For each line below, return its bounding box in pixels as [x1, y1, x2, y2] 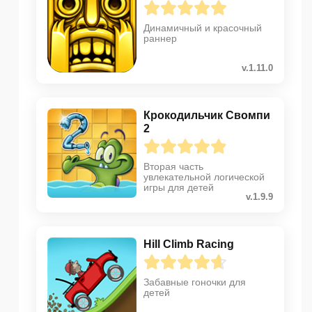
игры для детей [143, 182, 214, 194]
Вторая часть [143, 161, 203, 173]
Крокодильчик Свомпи [143, 109, 270, 122]
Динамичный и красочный [143, 22, 262, 34]
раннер [143, 33, 177, 45]
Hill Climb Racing [143, 238, 234, 251]
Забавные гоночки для [143, 276, 246, 288]
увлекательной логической [143, 171, 265, 183]
